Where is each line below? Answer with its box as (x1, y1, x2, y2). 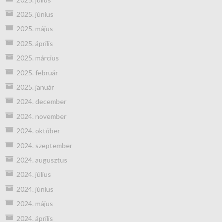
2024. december (16, 97, 66, 106)
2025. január (16, 83, 54, 91)
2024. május (16, 199, 53, 208)
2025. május (16, 24, 53, 33)
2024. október (16, 126, 60, 135)
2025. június (16, 10, 54, 19)
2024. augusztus (16, 155, 67, 164)
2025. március (16, 54, 59, 62)
